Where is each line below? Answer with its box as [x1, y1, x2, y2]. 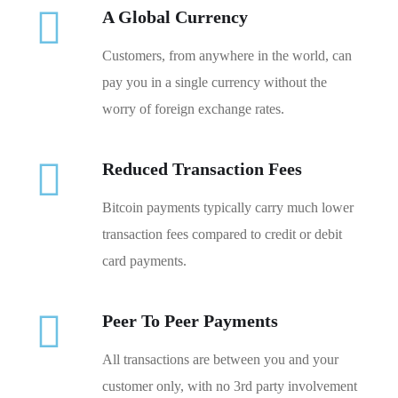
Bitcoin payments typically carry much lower [102, 199, 354, 215]
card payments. [102, 252, 187, 268]
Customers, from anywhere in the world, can [102, 47, 352, 63]
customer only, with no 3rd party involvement [102, 378, 357, 394]
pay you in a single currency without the [102, 74, 327, 90]
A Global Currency [102, 6, 248, 27]
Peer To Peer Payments [102, 310, 278, 330]
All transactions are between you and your [102, 351, 338, 367]
